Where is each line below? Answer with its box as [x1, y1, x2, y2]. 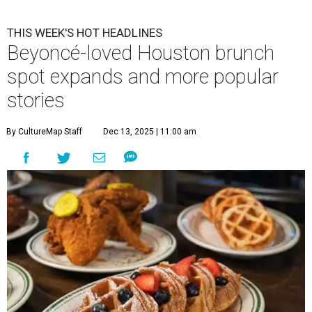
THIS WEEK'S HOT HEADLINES [7, 26, 162, 40]
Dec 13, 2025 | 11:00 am [103, 127, 196, 137]
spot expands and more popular [7, 65, 279, 89]
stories [7, 88, 65, 113]
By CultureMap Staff [6, 127, 82, 137]
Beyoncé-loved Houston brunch [7, 41, 274, 65]
